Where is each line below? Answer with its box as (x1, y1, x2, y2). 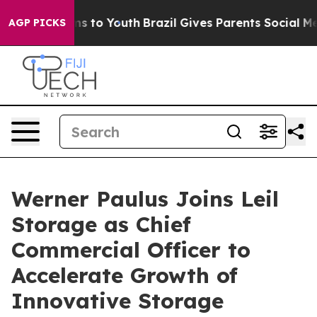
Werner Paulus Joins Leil (11, 185, 279, 212)
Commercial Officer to (11, 236, 250, 263)
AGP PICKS (8, 16, 66, 29)
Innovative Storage (11, 287, 224, 314)
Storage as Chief (11, 211, 191, 238)
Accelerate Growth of (11, 262, 238, 289)
